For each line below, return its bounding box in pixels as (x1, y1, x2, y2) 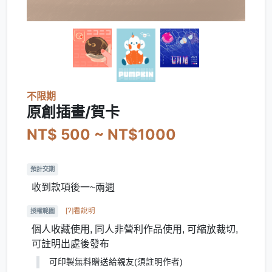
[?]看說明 (66, 206, 96, 214)
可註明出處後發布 (32, 239, 109, 250)
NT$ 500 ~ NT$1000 (27, 125, 176, 143)
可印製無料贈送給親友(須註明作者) (49, 257, 183, 267)
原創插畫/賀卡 (27, 103, 120, 121)
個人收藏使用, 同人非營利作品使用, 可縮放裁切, (32, 224, 238, 235)
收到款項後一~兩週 (32, 182, 115, 192)
